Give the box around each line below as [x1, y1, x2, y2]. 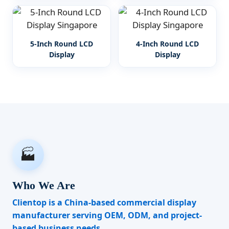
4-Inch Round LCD [136, 39, 199, 49]
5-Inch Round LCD [30, 39, 93, 49]
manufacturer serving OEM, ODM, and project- [12, 210, 202, 221]
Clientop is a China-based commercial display [12, 197, 196, 208]
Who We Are [12, 179, 75, 192]
